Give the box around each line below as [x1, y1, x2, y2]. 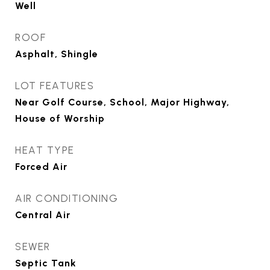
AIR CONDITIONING [15, 192, 118, 205]
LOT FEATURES [15, 80, 94, 92]
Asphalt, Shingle [15, 48, 98, 60]
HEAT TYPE [15, 144, 75, 157]
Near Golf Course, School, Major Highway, [15, 96, 230, 108]
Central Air [15, 209, 71, 221]
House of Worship [15, 113, 105, 125]
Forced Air [15, 161, 67, 173]
